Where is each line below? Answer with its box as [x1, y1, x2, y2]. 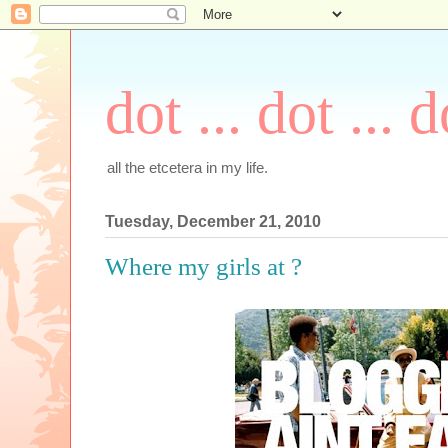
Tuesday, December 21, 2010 [105, 213, 321, 231]
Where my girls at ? [105, 253, 302, 281]
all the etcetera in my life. [107, 159, 268, 176]
